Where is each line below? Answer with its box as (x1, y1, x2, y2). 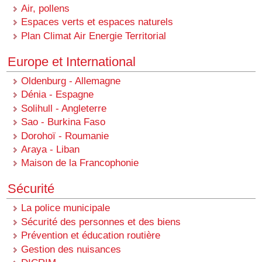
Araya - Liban (21, 143, 80, 156)
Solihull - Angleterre (21, 102, 107, 114)
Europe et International (8, 54, 136, 69)
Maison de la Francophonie (21, 157, 139, 169)
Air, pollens (21, 2, 70, 14)
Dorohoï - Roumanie (21, 129, 109, 142)
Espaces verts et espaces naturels (21, 16, 174, 28)
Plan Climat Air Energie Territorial (21, 29, 167, 42)
